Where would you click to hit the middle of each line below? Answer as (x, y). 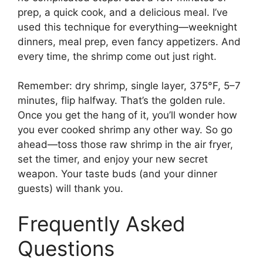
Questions (66, 248)
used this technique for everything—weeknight (127, 27)
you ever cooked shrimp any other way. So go (125, 130)
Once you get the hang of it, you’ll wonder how (127, 115)
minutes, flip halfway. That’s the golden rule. (122, 101)
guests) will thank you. (70, 189)
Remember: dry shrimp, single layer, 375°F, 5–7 (129, 86)
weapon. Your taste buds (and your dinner (117, 174)
